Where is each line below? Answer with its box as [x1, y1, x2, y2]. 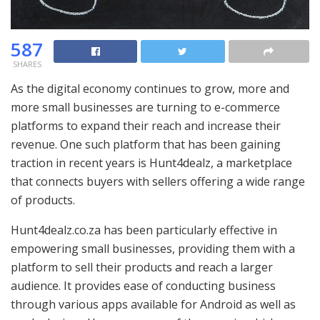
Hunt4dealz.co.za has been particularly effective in [11, 221, 277, 238]
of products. [11, 191, 75, 208]
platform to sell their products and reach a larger [11, 259, 273, 275]
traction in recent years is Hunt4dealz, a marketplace [11, 154, 292, 171]
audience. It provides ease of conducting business [11, 277, 276, 294]
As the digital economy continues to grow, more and [11, 80, 289, 96]
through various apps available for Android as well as [11, 296, 296, 312]
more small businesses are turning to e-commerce [11, 99, 280, 115]
